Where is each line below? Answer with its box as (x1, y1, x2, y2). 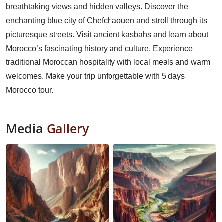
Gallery (47, 120, 89, 137)
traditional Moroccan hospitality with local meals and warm (6, 58, 210, 67)
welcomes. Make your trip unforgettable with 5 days (6, 72, 185, 81)
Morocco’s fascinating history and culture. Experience (6, 44, 193, 53)
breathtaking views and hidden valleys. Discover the (6, 2, 188, 11)
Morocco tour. (6, 86, 53, 95)
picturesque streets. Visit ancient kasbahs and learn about (6, 30, 208, 39)
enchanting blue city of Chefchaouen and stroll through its (6, 16, 207, 25)
